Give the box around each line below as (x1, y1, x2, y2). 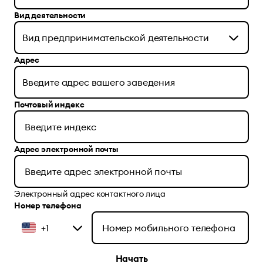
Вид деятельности (14, 10, 86, 21)
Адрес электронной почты (14, 144, 119, 154)
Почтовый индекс (14, 99, 85, 110)
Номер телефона (14, 200, 82, 211)
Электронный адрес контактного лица (14, 188, 166, 199)
